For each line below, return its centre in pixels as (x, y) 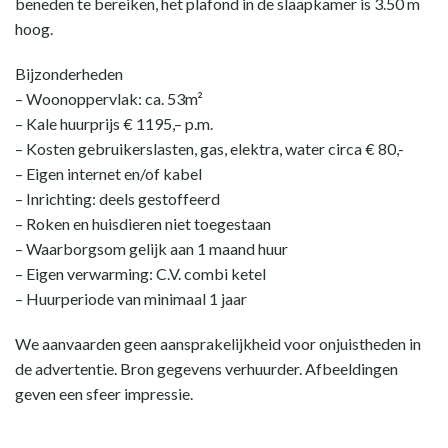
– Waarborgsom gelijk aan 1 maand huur (151, 248)
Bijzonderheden (69, 73)
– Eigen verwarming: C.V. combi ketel (140, 273)
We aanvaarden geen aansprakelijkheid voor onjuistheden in (218, 343)
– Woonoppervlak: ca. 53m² (109, 98)
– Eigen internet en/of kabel (108, 173)
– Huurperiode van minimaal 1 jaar (131, 298)
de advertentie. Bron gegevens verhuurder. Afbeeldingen (206, 368)
